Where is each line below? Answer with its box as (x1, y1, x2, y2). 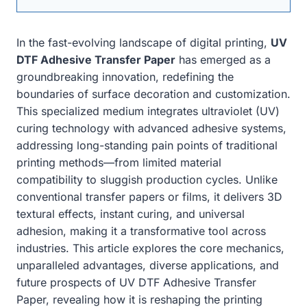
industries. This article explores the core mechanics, (16, 241, 284, 255)
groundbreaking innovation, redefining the (16, 69, 234, 84)
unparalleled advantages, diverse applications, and (16, 258, 279, 272)
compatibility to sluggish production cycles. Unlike (16, 172, 278, 186)
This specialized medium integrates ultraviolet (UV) (16, 103, 280, 118)
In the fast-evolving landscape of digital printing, (16, 35, 271, 49)
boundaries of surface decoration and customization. (16, 86, 291, 101)
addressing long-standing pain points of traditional (16, 138, 278, 152)
